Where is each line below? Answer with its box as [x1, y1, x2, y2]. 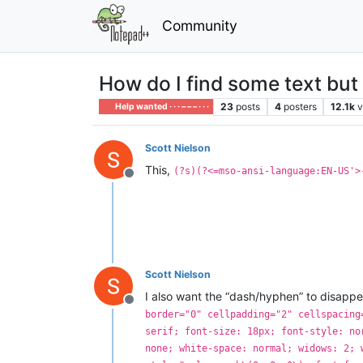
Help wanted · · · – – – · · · [113, 100, 210, 112]
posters [283, 100, 317, 113]
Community [161, 16, 237, 34]
